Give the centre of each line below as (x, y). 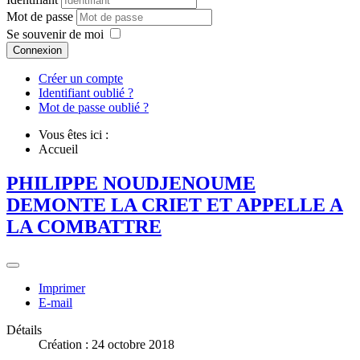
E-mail (55, 303)
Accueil (58, 149)
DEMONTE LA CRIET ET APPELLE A (175, 205)
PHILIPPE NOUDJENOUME (131, 184)
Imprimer (62, 288)
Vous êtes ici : (77, 135)
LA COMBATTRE (84, 227)
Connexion (37, 51)
